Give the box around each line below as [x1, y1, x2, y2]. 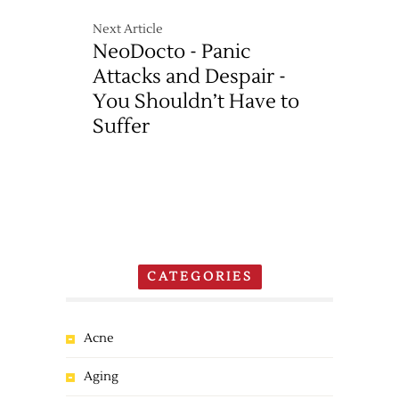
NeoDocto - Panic [93, 39, 251, 64]
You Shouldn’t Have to [93, 89, 299, 114]
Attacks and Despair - [93, 64, 286, 89]
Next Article [93, 21, 163, 37]
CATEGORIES [146, 269, 253, 285]
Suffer [93, 114, 150, 139]
